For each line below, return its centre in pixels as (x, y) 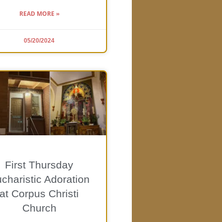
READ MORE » (39, 13)
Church (39, 208)
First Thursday (39, 165)
